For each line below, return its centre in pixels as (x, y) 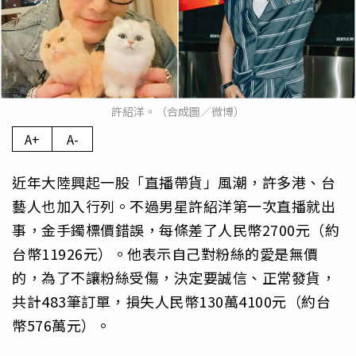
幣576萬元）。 (61, 325)
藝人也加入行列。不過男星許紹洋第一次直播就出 (174, 206)
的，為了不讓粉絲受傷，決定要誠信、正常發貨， (174, 278)
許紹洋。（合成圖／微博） (178, 112)
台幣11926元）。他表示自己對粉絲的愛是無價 (165, 254)
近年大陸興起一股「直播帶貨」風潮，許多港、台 (174, 182)
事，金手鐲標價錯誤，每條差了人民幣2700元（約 (176, 230)
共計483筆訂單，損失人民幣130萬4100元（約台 (171, 302)
